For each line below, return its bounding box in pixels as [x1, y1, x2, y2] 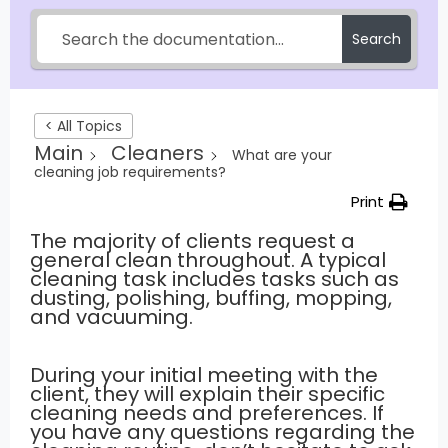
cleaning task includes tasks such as [30, 264, 399, 293]
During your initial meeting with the [30, 360, 378, 389]
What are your [232, 145, 332, 166]
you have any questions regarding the [30, 417, 415, 446]
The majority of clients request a [30, 226, 355, 255]
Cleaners [111, 139, 204, 168]
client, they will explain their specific [30, 379, 385, 408]
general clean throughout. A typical [30, 245, 386, 274]
